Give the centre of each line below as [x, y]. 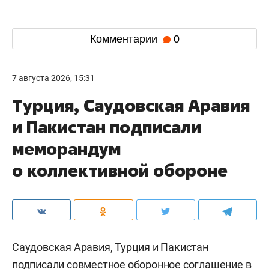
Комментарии [125, 39]
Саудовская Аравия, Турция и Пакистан [110, 247]
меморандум [66, 149]
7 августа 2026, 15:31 [53, 78]
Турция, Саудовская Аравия [131, 106]
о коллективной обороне [120, 171]
